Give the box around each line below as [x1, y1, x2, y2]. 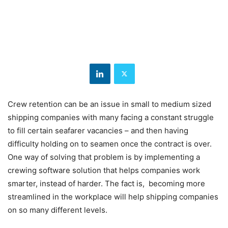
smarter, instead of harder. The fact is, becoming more [8, 178, 205, 188]
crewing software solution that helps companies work [8, 165, 200, 175]
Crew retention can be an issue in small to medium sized [8, 99, 211, 109]
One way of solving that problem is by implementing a [8, 152, 200, 162]
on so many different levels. [8, 205, 107, 215]
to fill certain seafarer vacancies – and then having [8, 125, 188, 135]
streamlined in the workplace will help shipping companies [8, 191, 218, 202]
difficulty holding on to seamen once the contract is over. [8, 138, 212, 149]
